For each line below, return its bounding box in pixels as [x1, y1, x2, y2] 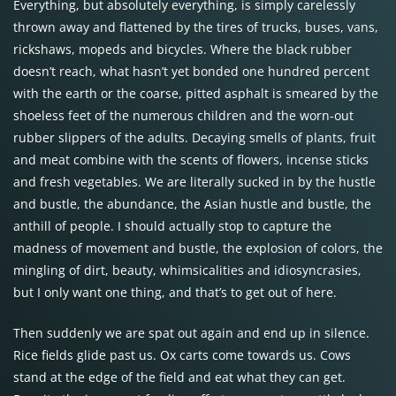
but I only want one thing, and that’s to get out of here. [13, 284, 337, 301]
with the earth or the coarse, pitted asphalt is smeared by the [13, 85, 378, 102]
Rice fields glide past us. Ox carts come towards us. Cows [13, 346, 351, 363]
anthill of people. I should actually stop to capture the [13, 217, 331, 234]
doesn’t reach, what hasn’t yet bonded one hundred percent [13, 63, 369, 80]
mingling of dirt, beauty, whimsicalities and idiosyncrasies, [13, 262, 362, 278]
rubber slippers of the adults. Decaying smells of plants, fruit [13, 129, 376, 146]
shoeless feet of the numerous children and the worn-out [13, 107, 354, 124]
